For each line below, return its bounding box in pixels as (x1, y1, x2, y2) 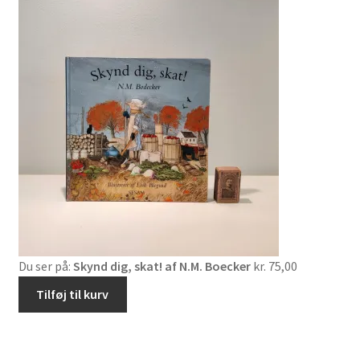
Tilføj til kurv (36, 286, 109, 303)
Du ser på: (18, 258, 73, 275)
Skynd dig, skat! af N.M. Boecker (72, 258, 251, 275)
